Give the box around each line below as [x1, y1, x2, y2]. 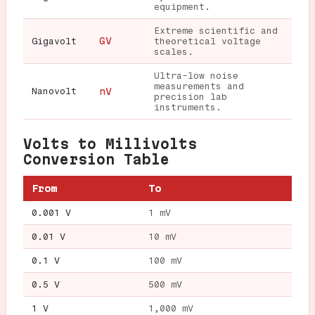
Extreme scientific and [154, 25, 278, 36]
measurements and [154, 80, 244, 91]
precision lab [154, 91, 227, 102]
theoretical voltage [154, 35, 261, 46]
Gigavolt [32, 35, 77, 46]
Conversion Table [23, 151, 169, 167]
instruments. [154, 101, 221, 112]
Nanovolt [32, 85, 77, 96]
